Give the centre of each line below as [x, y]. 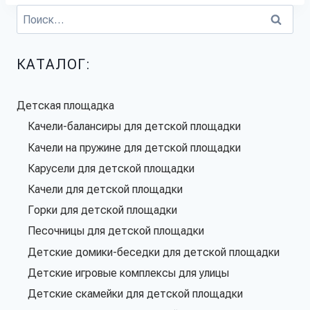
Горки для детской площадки [102, 210]
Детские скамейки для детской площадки [135, 293]
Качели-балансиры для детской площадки [134, 126]
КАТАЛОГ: [54, 65]
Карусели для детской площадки [111, 168]
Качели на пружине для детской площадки [134, 147]
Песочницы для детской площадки [116, 230]
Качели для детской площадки [105, 189]
